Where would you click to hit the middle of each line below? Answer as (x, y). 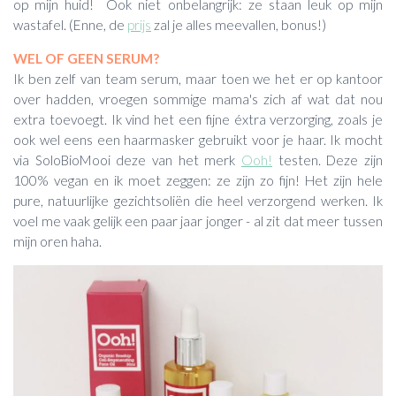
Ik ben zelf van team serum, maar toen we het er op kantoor (198, 79)
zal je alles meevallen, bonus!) (240, 24)
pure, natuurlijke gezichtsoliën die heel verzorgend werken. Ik (198, 201)
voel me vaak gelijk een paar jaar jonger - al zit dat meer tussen (198, 221)
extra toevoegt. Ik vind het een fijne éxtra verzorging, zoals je (198, 120)
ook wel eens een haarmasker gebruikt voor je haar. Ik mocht (198, 140)
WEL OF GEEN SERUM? (86, 59)
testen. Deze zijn (327, 160)
